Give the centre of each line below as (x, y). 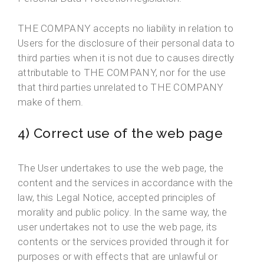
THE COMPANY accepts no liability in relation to (126, 29)
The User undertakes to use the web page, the (121, 168)
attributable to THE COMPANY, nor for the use (122, 73)
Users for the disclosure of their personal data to (126, 43)
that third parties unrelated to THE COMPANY (121, 88)
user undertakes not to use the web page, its (118, 227)
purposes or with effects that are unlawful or (118, 257)
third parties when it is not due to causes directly (126, 58)
